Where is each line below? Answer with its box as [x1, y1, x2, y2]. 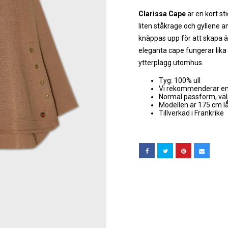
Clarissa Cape [138, 10, 186, 18]
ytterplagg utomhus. [138, 59, 204, 67]
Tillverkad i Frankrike [159, 109, 224, 117]
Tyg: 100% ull [159, 76, 201, 84]
